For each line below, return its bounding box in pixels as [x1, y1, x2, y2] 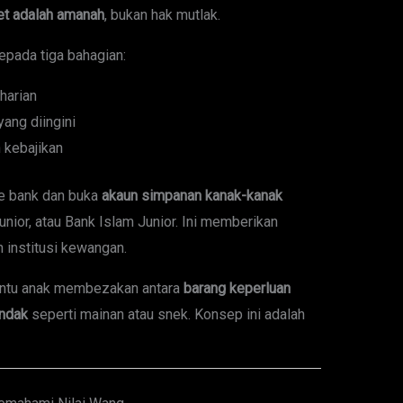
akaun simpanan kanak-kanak [101, 187, 282, 205]
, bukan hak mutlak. [103, 6, 220, 24]
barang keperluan [183, 280, 291, 298]
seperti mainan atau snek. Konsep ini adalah [27, 306, 305, 324]
